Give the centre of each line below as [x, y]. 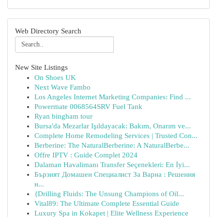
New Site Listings [41, 67]
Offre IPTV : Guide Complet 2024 [86, 155]
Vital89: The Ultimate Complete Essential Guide [107, 203]
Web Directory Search [48, 31]
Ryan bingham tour [63, 116]
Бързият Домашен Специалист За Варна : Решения [115, 174]
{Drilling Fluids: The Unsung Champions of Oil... [109, 194]
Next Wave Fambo [62, 87]
